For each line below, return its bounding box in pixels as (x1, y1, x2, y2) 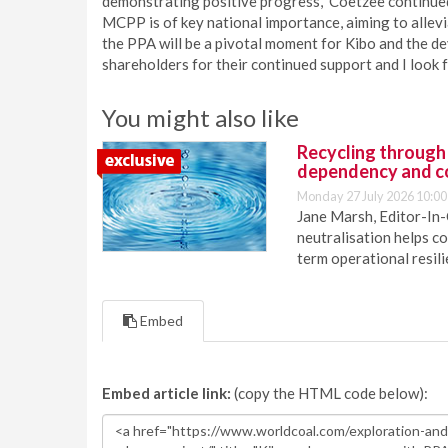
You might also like (102, 103, 299, 132)
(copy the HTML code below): (231, 384, 428, 402)
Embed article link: (102, 384, 231, 402)
